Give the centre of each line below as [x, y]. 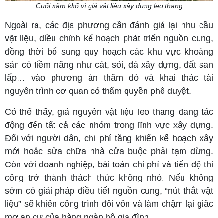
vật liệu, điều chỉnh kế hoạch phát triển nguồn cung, [109, 39]
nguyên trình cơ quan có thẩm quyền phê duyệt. [98, 91]
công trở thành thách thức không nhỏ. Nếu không [109, 178]
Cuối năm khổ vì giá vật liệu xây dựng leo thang [109, 6]
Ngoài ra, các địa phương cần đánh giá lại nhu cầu [109, 26]
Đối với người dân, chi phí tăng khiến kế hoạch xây [109, 138]
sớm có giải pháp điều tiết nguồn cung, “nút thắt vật [109, 191]
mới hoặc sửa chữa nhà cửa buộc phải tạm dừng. [109, 152]
